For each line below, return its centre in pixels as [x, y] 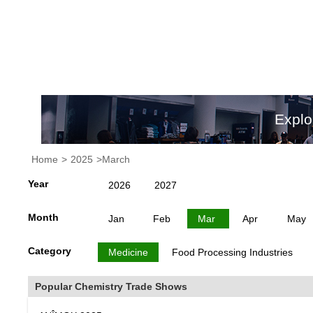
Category [50, 251]
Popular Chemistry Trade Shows [111, 286]
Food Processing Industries [232, 252]
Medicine [128, 252]
